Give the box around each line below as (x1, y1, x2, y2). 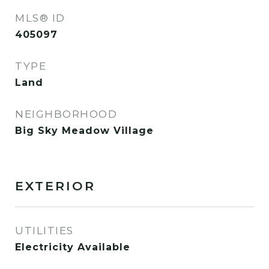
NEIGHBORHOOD (15, 108, 117, 120)
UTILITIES (15, 225, 74, 237)
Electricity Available (15, 241, 130, 253)
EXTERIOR (15, 178, 95, 193)
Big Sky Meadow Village (15, 125, 154, 136)
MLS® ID (15, 12, 65, 24)
